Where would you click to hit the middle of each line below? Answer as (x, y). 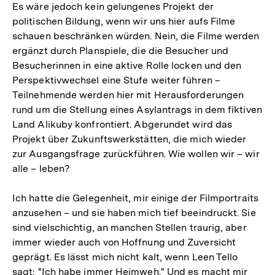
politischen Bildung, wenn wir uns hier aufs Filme (124, 21)
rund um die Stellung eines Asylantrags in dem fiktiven (137, 110)
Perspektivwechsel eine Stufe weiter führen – (116, 80)
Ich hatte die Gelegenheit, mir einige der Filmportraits (135, 198)
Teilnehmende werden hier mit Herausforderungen (128, 95)
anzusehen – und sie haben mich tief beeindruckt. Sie (134, 213)
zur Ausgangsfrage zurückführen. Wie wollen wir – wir (136, 154)
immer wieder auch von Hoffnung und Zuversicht (124, 242)
